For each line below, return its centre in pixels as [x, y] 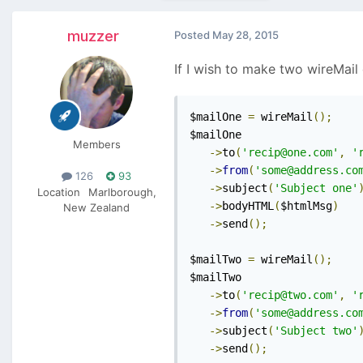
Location [58, 192]
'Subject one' [316, 188]
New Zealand [96, 207]
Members [96, 145]
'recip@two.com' [290, 295]
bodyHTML [248, 206]
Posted [193, 35]
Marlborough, [122, 192]
